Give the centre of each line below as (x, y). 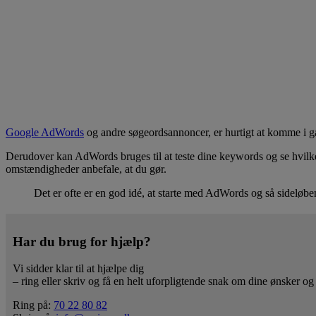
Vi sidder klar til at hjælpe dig (78, 269)
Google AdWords (45, 132)
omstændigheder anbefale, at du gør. (86, 169)
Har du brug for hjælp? (82, 241)
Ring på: (33, 305)
